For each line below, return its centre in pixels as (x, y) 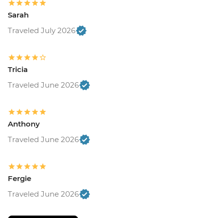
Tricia (18, 70)
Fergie (19, 179)
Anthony (24, 124)
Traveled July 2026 (42, 31)
